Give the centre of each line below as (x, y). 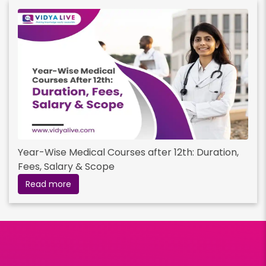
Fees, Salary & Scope (66, 166)
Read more (48, 184)
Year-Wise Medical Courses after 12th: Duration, (128, 152)
